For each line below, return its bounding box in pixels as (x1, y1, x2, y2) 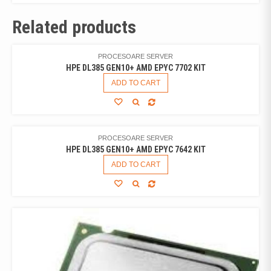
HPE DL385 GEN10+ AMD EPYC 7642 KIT (65, 144, 206, 154)
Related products (12, 16, 136, 38)
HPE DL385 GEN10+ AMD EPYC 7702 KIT (65, 62, 206, 73)
